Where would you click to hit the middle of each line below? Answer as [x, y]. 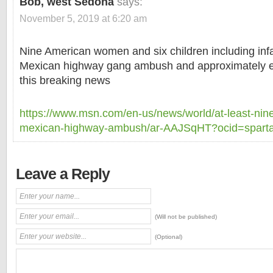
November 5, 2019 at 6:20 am [83, 18]
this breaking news [65, 80]
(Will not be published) [186, 217]
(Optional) [168, 237]
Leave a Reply [63, 174]
